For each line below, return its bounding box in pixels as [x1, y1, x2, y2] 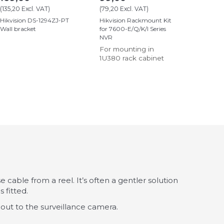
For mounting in [99, 45, 154, 53]
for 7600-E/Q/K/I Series [99, 25, 166, 33]
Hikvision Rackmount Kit [99, 16, 171, 24]
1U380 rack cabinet [99, 54, 164, 62]
